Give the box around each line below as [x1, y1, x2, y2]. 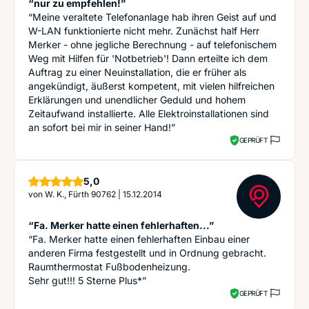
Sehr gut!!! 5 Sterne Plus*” [28, 275, 146, 286]
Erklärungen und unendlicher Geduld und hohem [28, 94, 246, 106]
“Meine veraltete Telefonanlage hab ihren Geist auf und [28, 11, 277, 23]
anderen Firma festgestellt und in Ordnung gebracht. [28, 247, 266, 259]
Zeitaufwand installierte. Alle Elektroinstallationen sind [28, 108, 269, 119]
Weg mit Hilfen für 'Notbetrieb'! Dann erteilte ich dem [28, 52, 268, 64]
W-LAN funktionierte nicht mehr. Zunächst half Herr [28, 25, 259, 37]
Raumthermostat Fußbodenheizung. [28, 261, 190, 272]
